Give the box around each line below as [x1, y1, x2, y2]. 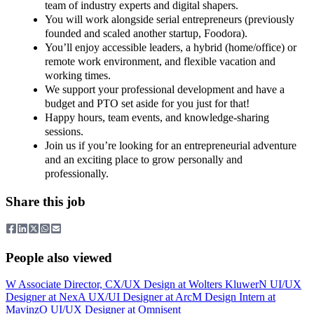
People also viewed [6, 250, 112, 265]
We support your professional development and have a [45, 83, 285, 96]
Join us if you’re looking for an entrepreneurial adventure [45, 139, 296, 152]
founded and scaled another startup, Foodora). [45, 27, 247, 40]
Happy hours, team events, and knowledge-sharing [45, 111, 269, 124]
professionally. [45, 168, 109, 180]
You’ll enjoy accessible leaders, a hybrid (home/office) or [45, 41, 296, 54]
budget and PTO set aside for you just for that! [45, 97, 252, 110]
